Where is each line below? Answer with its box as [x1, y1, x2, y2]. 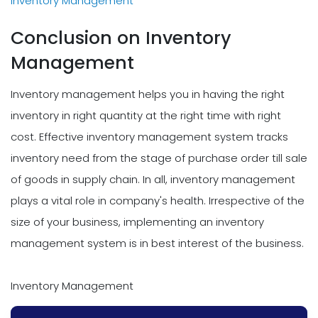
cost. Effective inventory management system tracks [11, 129, 288, 145]
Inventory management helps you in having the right [11, 87, 285, 102]
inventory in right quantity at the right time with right [11, 108, 281, 124]
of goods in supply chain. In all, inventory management [11, 172, 295, 187]
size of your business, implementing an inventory [11, 214, 264, 230]
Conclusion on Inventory [11, 25, 231, 50]
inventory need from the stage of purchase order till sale [11, 150, 307, 166]
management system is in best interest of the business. [11, 236, 304, 251]
